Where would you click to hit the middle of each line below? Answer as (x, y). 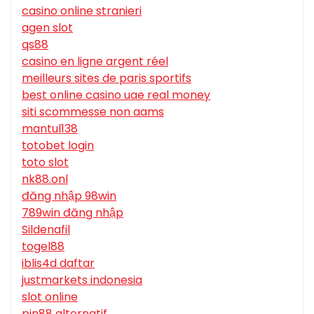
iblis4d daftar (58, 264)
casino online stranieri (82, 11)
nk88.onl (45, 179)
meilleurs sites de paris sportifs (107, 78)
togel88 (43, 247)
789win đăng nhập (73, 213)
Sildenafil (46, 230)
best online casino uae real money (116, 95)
